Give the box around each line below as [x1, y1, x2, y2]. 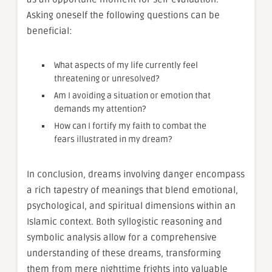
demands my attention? [54, 103, 146, 114]
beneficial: [27, 25, 72, 36]
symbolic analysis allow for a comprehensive [27, 231, 217, 243]
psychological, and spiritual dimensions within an [27, 200, 236, 211]
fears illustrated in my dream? [54, 134, 172, 144]
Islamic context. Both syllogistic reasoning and [27, 216, 222, 227]
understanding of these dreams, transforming [27, 247, 221, 259]
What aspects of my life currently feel [54, 59, 198, 70]
